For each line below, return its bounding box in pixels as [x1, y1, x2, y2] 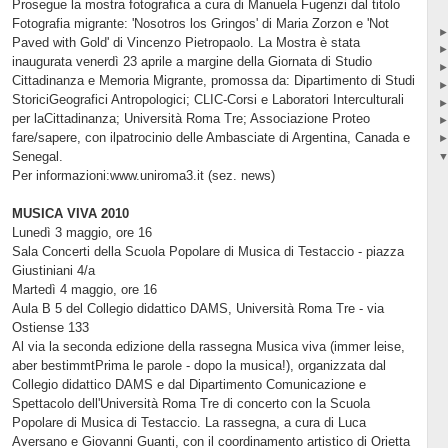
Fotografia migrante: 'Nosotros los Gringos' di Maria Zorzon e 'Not [11, 15, 389, 31]
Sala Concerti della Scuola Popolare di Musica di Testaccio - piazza [11, 243, 404, 259]
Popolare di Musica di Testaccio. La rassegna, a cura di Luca [11, 414, 366, 430]
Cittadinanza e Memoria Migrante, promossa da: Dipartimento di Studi [11, 72, 415, 88]
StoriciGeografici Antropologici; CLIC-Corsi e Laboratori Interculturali [11, 91, 404, 107]
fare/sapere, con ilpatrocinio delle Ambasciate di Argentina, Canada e [11, 129, 410, 145]
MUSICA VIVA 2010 [11, 205, 129, 221]
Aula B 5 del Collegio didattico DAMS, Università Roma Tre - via [11, 300, 384, 316]
